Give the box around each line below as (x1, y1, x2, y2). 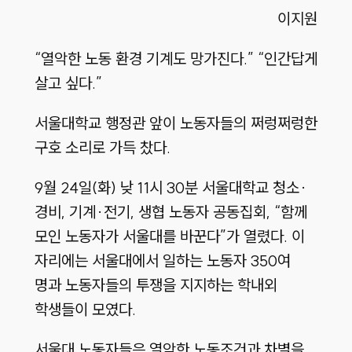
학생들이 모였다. (34, 299, 136, 320)
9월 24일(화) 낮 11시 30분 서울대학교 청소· (34, 178, 307, 198)
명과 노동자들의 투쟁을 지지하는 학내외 (34, 275, 277, 295)
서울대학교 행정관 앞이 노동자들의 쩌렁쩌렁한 (34, 113, 317, 134)
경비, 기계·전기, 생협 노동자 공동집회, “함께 (34, 202, 307, 222)
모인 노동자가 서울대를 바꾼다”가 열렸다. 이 (34, 226, 305, 247)
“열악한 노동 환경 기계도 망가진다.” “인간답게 (34, 49, 317, 69)
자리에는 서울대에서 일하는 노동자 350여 (34, 251, 291, 271)
